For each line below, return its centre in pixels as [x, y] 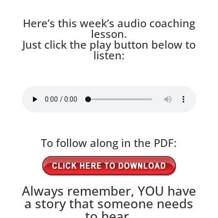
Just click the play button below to [109, 44]
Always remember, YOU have [109, 191]
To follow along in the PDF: [109, 143]
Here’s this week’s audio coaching [109, 23]
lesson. [109, 34]
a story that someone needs [109, 203]
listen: [109, 55]
